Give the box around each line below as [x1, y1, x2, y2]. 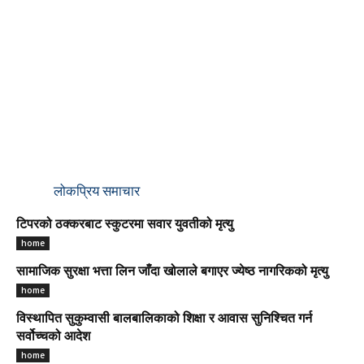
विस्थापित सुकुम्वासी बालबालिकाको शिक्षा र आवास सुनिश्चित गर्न [16, 313, 312, 327]
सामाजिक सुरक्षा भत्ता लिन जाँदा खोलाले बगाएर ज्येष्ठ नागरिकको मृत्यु [16, 266, 328, 279]
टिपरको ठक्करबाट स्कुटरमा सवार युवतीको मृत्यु [16, 219, 233, 232]
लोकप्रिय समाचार [54, 181, 140, 201]
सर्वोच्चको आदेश [16, 331, 90, 344]
